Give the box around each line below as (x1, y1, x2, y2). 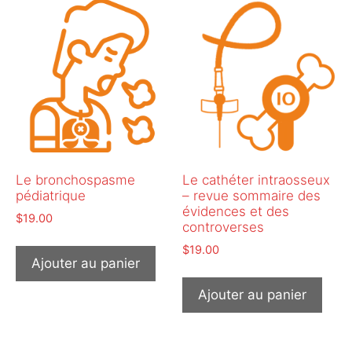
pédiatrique (16, 188, 86, 204)
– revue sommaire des (182, 188, 321, 204)
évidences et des (182, 203, 290, 220)
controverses (182, 219, 265, 236)
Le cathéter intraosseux (182, 172, 331, 189)
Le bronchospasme (16, 172, 135, 189)
